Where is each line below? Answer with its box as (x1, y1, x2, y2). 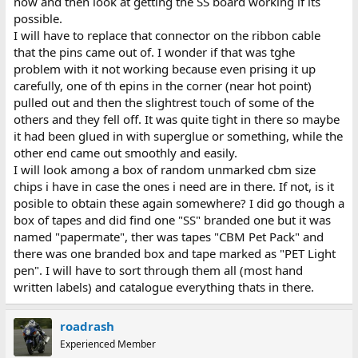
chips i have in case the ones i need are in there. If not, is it (13, 177, 334, 194)
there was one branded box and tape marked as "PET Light (13, 245, 336, 261)
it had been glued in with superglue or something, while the (13, 127, 343, 144)
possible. (13, 10, 62, 26)
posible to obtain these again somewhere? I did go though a (13, 194, 344, 211)
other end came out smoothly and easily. (13, 144, 237, 161)
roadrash (59, 317, 114, 334)
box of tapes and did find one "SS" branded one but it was (13, 211, 331, 228)
